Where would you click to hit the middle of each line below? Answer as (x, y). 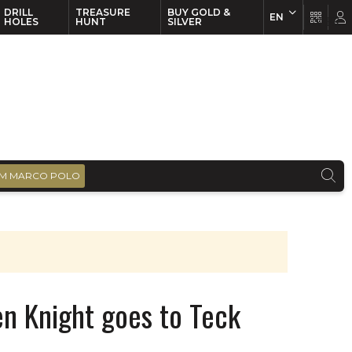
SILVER (184, 22)
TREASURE (103, 12)
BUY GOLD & (198, 12)
